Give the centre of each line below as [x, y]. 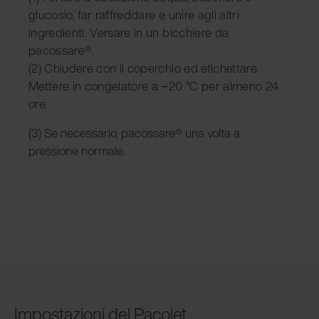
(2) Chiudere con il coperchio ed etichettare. [144, 68]
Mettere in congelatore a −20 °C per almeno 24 [154, 85]
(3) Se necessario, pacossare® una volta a [134, 132]
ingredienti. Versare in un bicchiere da [129, 32]
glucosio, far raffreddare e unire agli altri [134, 14]
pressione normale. [77, 150]
